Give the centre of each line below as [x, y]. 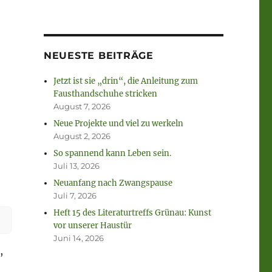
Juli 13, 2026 [77, 166]
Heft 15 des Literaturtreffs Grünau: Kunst [133, 213]
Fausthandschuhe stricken [106, 94]
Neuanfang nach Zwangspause [113, 183]
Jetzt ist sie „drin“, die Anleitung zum [126, 81]
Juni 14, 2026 [79, 238]
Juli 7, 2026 [75, 196]
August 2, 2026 [82, 136]
